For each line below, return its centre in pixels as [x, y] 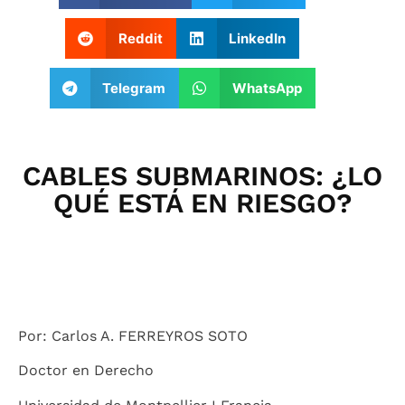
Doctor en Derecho [86, 371]
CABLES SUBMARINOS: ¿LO [202, 176]
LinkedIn [258, 38]
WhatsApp [267, 88]
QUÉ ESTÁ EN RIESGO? [202, 203]
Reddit [140, 38]
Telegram [134, 88]
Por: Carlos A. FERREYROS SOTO [133, 336]
